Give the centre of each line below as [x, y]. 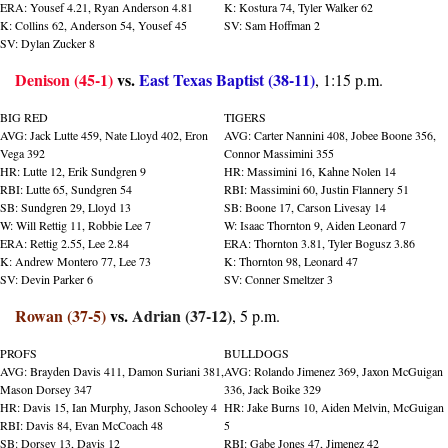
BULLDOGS [256, 352]
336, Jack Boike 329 [272, 388]
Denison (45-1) [64, 79]
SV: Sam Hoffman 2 [272, 24]
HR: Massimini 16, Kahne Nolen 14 [310, 170]
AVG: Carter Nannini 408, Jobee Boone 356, [330, 134]
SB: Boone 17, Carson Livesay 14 [305, 206]
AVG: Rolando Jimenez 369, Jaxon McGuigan [333, 370]
